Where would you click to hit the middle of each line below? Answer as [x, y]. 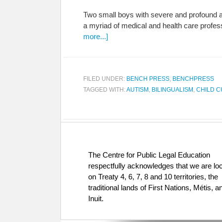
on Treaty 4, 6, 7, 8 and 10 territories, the [153, 177]
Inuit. [96, 198]
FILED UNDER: [105, 79]
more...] [96, 36]
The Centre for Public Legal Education [149, 155]
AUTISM [138, 90]
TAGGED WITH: [105, 90]
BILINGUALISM [172, 90]
